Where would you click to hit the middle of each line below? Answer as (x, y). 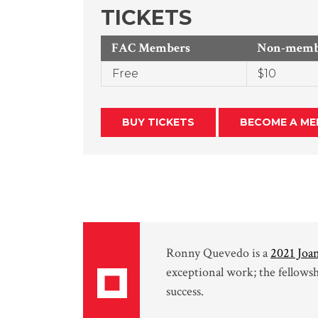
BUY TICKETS (158, 122)
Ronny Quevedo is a (218, 253)
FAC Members (151, 48)
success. (185, 291)
